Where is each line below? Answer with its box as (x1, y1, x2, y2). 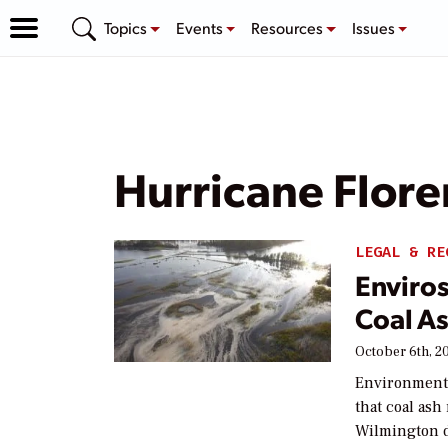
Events (175, 16, 226, 38)
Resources (251, 16, 327, 38)
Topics (104, 16, 150, 38)
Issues (351, 16, 398, 38)
